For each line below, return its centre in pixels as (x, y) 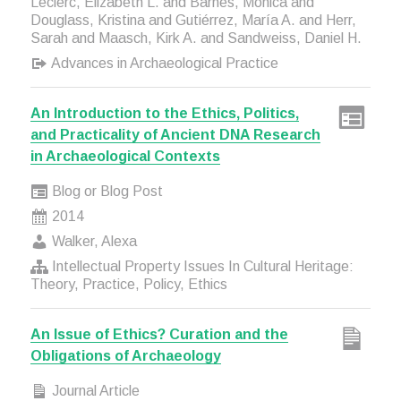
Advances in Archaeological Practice (163, 63)
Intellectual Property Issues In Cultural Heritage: (200, 266)
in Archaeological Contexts (125, 156)
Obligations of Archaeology (125, 356)
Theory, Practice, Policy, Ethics (128, 284)
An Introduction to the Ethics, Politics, (164, 113)
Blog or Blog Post (105, 191)
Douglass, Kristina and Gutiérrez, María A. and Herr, (193, 20)
